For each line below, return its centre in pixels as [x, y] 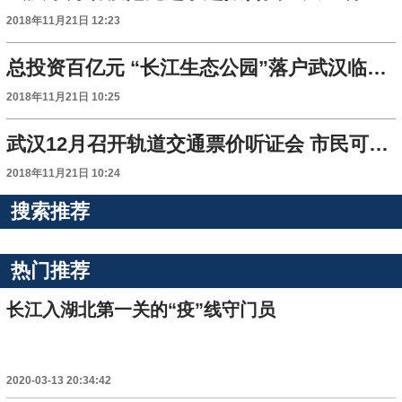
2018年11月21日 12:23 [64, 21]
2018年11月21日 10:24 [64, 174]
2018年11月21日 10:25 [64, 97]
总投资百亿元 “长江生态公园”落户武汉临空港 [377, 68]
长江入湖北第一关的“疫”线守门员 [141, 310]
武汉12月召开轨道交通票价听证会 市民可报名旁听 [379, 144]
